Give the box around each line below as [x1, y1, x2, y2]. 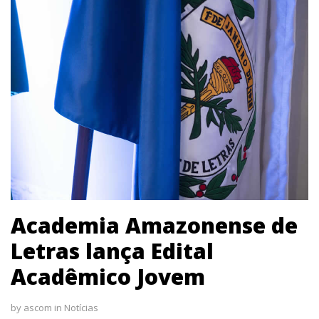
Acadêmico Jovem [11, 262, 205, 292]
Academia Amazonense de [11, 211, 298, 241]
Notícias [64, 301, 98, 315]
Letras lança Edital [11, 236, 214, 266]
